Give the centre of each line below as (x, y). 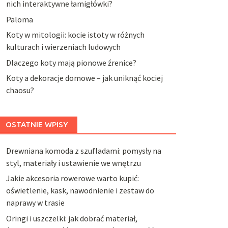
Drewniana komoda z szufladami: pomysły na (83, 150)
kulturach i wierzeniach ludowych (63, 47)
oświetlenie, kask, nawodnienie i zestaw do (80, 191)
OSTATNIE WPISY (37, 124)
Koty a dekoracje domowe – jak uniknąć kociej (84, 78)
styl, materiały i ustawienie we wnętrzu (73, 163)
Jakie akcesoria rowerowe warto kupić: (72, 178)
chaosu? (20, 90)
